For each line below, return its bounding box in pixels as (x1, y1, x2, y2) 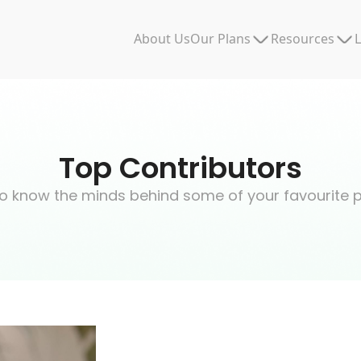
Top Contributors (59, 147, 302, 189)
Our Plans (190, 29, 251, 48)
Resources (271, 29, 334, 48)
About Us (134, 30, 190, 48)
